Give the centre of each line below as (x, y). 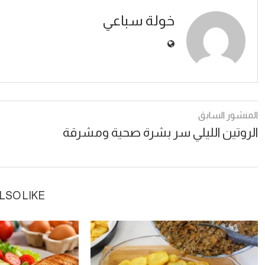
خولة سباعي (138, 20)
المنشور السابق (228, 115)
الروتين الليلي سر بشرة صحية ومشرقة (160, 132)
